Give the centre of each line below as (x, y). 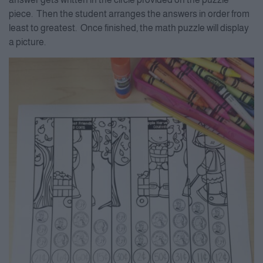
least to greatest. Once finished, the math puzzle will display (129, 28)
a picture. (27, 42)
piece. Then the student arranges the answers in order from (129, 14)
